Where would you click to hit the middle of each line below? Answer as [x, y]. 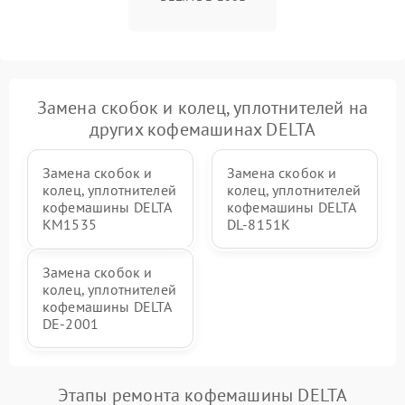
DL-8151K [259, 224]
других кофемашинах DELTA [202, 129]
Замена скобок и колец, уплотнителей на [202, 108]
